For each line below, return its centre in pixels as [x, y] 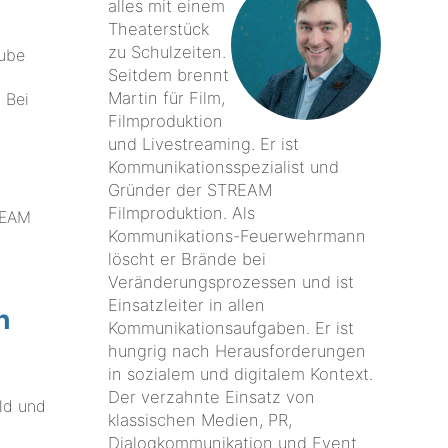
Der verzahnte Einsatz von [212, 396]
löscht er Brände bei [187, 258]
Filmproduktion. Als [182, 212]
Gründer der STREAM [190, 189]
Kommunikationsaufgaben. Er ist [231, 327]
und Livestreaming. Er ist [204, 143]
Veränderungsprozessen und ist [231, 281]
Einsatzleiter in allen [187, 304]
